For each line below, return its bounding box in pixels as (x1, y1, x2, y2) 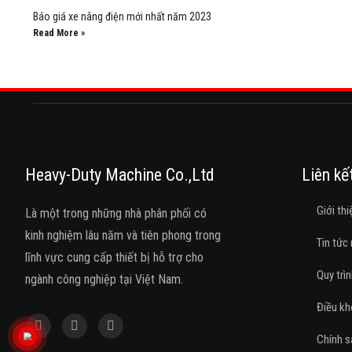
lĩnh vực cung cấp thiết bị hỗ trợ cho (25, 250, 203, 265)
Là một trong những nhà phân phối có (25, 206, 207, 221)
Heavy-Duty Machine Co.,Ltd (25, 165, 214, 185)
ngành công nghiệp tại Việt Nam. (25, 272, 183, 287)
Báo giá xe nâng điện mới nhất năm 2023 (33, 10, 211, 23)
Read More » (33, 27, 85, 38)
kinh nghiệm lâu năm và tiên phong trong (25, 228, 221, 243)
